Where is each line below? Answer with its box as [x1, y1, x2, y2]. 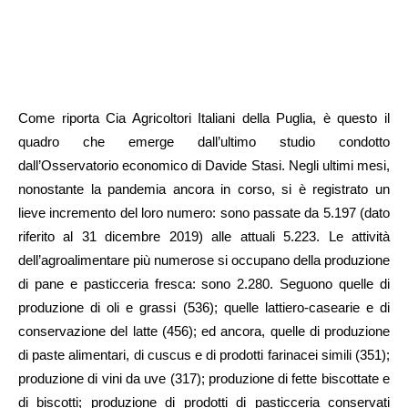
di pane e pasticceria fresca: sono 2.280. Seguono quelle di [18, 276, 390, 292]
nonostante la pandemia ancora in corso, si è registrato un [18, 181, 390, 198]
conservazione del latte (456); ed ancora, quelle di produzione [18, 323, 390, 340]
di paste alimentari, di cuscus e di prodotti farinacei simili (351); [18, 347, 390, 363]
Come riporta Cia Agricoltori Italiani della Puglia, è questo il [18, 110, 390, 127]
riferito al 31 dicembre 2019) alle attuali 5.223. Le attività [18, 229, 390, 245]
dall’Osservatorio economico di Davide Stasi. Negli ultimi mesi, [18, 158, 390, 174]
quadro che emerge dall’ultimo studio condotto [18, 134, 390, 150]
